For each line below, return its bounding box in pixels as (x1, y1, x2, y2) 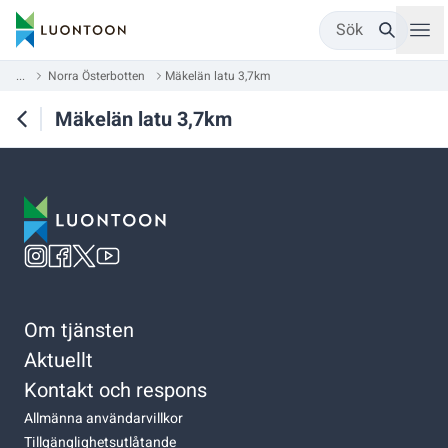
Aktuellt (24, 345, 93, 375)
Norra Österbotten (48, 67, 145, 85)
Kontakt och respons (24, 375, 207, 405)
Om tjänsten (24, 315, 134, 345)
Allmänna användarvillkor (24, 407, 183, 429)
